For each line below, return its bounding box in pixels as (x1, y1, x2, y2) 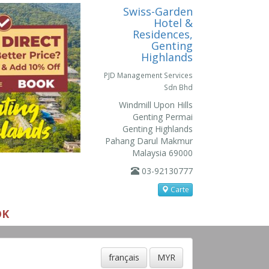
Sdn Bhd (163, 82, 193, 92)
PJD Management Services (103, 70, 193, 80)
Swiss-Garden (122, 4, 193, 19)
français (109, 252, 139, 264)
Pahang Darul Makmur (104, 135, 193, 147)
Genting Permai (132, 111, 193, 122)
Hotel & (153, 16, 193, 30)
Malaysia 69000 (131, 147, 193, 159)
